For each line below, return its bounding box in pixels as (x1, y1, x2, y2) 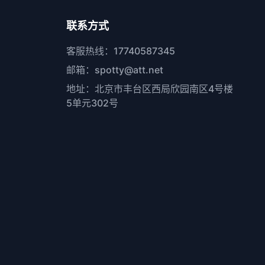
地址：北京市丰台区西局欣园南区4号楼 (66, 83, 233, 95)
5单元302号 (66, 97, 118, 109)
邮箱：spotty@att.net (66, 64, 163, 76)
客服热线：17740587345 (66, 45, 175, 57)
